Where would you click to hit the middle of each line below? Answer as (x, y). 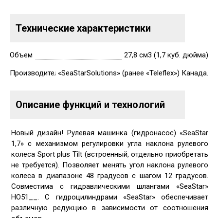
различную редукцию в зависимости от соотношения (110, 208)
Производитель (36, 73)
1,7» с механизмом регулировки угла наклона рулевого (110, 144)
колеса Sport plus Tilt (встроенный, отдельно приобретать (110, 154)
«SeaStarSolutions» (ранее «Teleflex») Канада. (133, 73)
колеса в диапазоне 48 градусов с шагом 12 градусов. (110, 176)
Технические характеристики (83, 28)
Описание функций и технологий (90, 105)
